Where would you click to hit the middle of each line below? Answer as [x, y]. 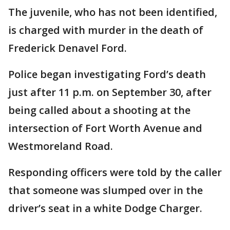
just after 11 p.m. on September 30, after [110, 92]
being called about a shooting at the [99, 110]
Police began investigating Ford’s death [107, 74]
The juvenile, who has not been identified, [113, 12]
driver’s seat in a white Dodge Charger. [105, 208]
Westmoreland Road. [61, 146]
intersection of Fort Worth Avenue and [105, 128]
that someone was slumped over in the [106, 190]
